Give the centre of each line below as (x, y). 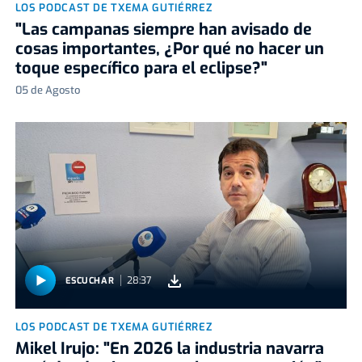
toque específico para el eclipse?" (141, 69)
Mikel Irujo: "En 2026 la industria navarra (169, 349)
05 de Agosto (47, 90)
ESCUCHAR (90, 280)
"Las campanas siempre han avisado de (163, 30)
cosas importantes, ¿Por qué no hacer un (169, 49)
